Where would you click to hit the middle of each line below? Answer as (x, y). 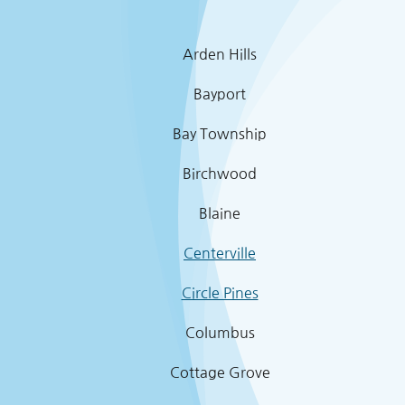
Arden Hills (220, 54)
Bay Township (220, 133)
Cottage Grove (220, 372)
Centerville (220, 253)
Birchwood (220, 173)
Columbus (220, 332)
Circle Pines (220, 292)
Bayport (220, 94)
